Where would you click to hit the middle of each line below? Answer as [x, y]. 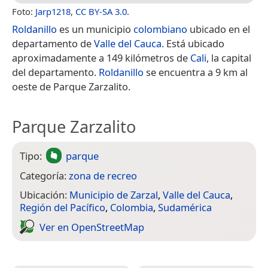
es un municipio [95, 29]
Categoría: [44, 175]
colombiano [160, 29]
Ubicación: [45, 195]
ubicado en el [219, 29]
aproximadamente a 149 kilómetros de [101, 57]
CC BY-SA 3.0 [101, 11]
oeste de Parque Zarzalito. [71, 86]
